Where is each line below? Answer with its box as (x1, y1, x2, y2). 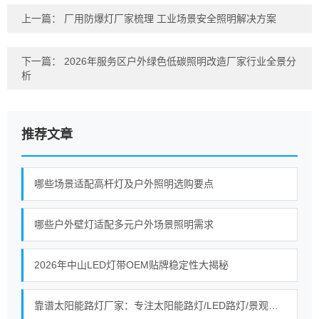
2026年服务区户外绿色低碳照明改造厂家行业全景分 (64, 56, 296, 67)
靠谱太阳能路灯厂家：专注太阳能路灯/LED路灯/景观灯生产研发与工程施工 (268, 300, 278, 311)
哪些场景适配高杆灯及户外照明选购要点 (34, 178, 214, 189)
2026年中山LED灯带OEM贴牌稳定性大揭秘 (34, 259, 229, 271)
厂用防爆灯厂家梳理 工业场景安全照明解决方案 (64, 13, 276, 24)
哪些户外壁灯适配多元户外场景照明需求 (34, 219, 214, 230)
